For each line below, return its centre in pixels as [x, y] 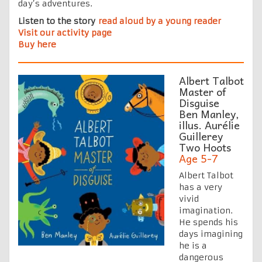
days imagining [211, 234]
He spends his [208, 222]
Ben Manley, [209, 113]
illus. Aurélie [209, 125]
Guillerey [201, 136]
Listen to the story [58, 21]
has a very [201, 187]
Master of [202, 91]
